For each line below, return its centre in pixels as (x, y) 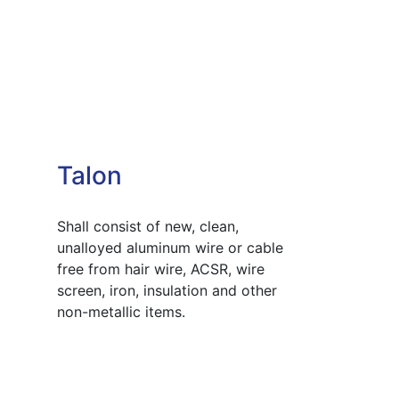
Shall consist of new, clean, (147, 226)
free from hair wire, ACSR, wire (160, 269)
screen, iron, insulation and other (167, 290)
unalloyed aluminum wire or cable (170, 247)
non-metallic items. (121, 311)
